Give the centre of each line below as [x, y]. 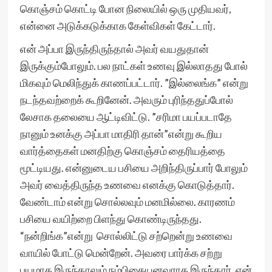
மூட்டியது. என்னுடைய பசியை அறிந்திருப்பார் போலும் [134, 168]
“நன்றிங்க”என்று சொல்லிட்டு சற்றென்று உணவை [126, 236]
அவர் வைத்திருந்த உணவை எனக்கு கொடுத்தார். [127, 185]
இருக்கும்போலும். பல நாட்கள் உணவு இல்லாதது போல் [134, 66]
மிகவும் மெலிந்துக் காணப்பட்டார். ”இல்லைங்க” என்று [134, 83]
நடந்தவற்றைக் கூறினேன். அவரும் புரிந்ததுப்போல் [126, 100]
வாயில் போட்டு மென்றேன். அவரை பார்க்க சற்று [121, 253]
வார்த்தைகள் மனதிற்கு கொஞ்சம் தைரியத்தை [122, 151]
